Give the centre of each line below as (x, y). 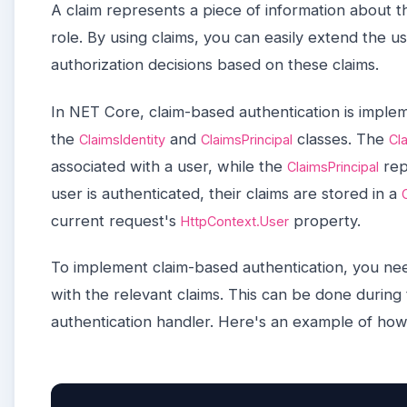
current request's (116, 220)
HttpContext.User (235, 221)
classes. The (341, 139)
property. (325, 220)
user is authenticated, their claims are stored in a (226, 193)
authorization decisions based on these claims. (215, 65)
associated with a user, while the (169, 166)
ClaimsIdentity (122, 139)
